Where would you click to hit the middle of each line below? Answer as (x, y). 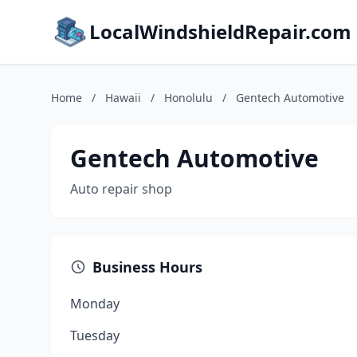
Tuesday (95, 335)
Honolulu (188, 98)
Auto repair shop (121, 189)
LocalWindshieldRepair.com (220, 31)
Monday (95, 304)
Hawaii (123, 98)
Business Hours (147, 267)
